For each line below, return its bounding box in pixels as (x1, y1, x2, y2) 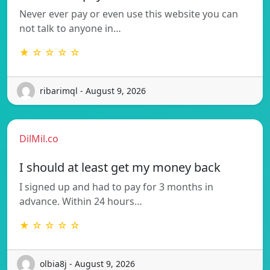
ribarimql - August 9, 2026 (40, 85, 146, 97)
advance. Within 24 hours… (19, 194, 142, 208)
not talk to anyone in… (19, 21, 121, 35)
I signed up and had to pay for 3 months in (19, 180, 213, 193)
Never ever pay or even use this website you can (19, 7, 238, 20)
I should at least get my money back (19, 159, 221, 175)
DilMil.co (19, 131, 58, 145)
